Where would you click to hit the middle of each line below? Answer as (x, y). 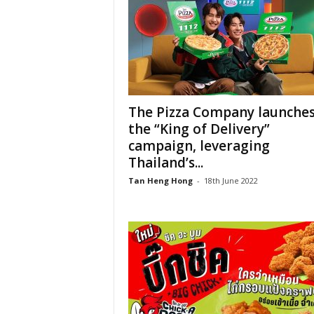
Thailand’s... (165, 163)
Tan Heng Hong (160, 180)
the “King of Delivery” (199, 129)
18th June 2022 (231, 180)
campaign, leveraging (199, 146)
